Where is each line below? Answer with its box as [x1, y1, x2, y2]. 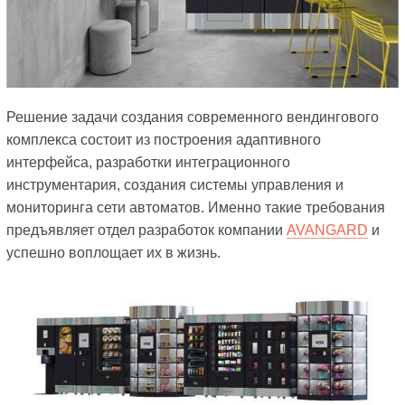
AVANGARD [286, 222, 368, 239]
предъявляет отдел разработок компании [5, 222, 287, 239]
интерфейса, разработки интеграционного [5, 155, 290, 171]
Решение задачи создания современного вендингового [5, 109, 379, 126]
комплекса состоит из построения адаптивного [5, 132, 321, 148]
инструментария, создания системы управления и [5, 177, 344, 193]
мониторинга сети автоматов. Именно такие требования [5, 200, 385, 216]
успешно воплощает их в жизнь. [5, 245, 221, 261]
